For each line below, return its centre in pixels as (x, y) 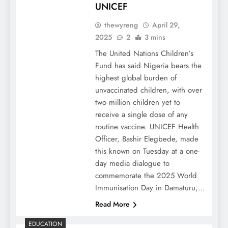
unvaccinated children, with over (148, 90)
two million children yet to (137, 103)
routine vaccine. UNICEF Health (147, 127)
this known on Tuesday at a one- (147, 151)
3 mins (155, 37)
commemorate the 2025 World (146, 176)
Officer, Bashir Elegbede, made (147, 139)
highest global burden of (136, 78)
